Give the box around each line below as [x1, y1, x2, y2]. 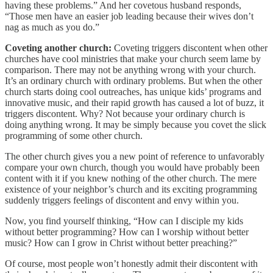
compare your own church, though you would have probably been [5, 161, 260, 172]
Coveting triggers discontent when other [112, 42, 268, 53]
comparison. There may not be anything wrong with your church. [5, 64, 256, 75]
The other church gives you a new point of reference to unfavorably [5, 151, 264, 161]
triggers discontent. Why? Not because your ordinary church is [5, 108, 245, 119]
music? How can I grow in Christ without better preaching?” [5, 237, 237, 248]
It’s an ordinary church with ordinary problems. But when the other [5, 75, 262, 86]
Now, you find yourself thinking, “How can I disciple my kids [5, 215, 243, 226]
